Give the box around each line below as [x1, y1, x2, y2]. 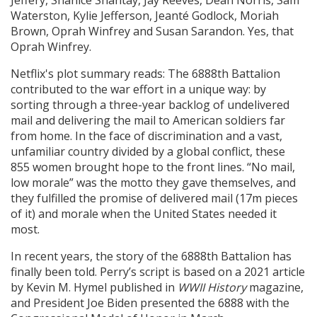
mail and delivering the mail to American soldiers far [11, 112, 285, 128]
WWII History [178, 279, 249, 295]
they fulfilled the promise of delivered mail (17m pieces [11, 190, 298, 206]
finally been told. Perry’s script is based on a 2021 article [11, 263, 305, 279]
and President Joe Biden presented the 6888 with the [11, 294, 289, 311]
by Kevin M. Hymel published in [11, 279, 178, 295]
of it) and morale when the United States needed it [11, 205, 277, 221]
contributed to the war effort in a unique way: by [11, 81, 266, 97]
